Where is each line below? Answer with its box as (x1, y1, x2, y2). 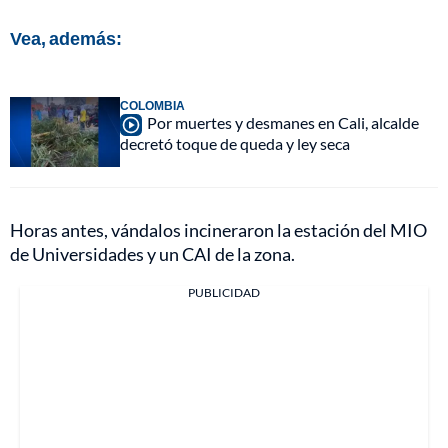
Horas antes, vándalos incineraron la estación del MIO (10, 219, 427, 242)
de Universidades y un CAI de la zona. (10, 243, 295, 266)
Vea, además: (10, 27, 122, 50)
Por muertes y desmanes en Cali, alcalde (147, 113, 419, 133)
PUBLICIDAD (188, 285, 260, 301)
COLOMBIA (120, 98, 185, 114)
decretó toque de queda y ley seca (120, 134, 350, 154)
